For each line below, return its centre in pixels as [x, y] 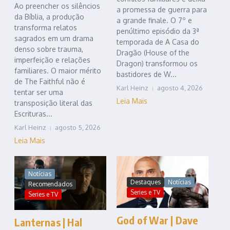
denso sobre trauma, [49, 49]
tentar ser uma [39, 92]
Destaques [146, 182]
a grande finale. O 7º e [154, 21]
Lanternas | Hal [48, 222]
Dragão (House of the [153, 53]
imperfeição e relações [52, 60]
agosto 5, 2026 [78, 128]
